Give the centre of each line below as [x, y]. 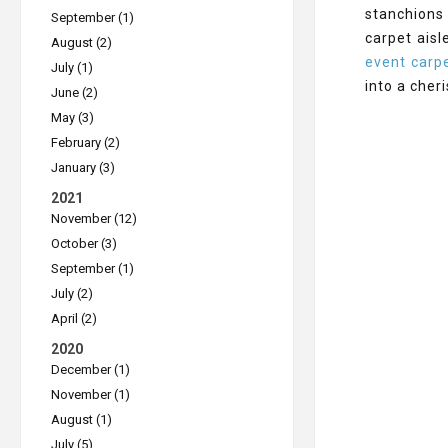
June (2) [74, 92]
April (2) [74, 318]
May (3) [72, 117]
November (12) [94, 218]
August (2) [81, 42]
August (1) [81, 419]
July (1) [72, 67]
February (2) [85, 142]
